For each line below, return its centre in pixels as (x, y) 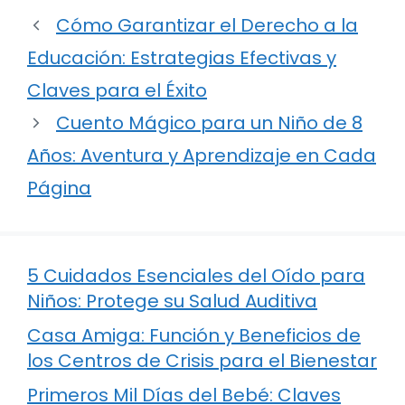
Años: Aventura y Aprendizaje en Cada (202, 156)
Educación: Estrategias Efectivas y (182, 58)
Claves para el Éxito (117, 91)
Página (59, 188)
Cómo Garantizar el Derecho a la (207, 26)
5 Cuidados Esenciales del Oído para (196, 276)
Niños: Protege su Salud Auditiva (172, 301)
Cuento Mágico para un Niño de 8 (209, 123)
